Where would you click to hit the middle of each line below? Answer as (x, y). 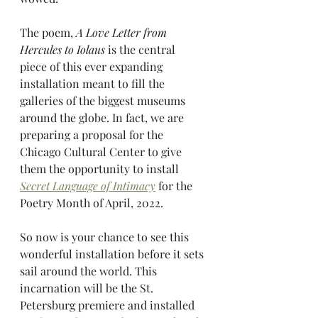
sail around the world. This (90, 270)
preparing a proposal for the (93, 134)
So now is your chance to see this (106, 236)
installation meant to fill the (94, 83)
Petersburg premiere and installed (109, 305)
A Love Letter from (123, 32)
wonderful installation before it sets (113, 253)
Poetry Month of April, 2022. (92, 202)
